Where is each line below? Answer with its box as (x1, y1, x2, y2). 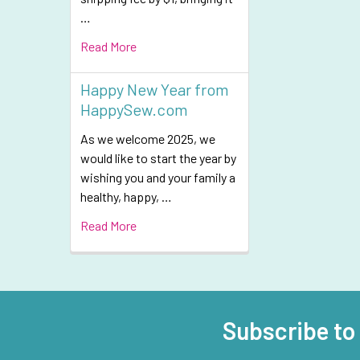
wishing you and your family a (80, 170, 235, 185)
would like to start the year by (80, 150, 236, 166)
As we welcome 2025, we (80, 131, 215, 146)
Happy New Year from (80, 80, 229, 99)
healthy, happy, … (80, 189, 172, 204)
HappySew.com (80, 100, 188, 119)
